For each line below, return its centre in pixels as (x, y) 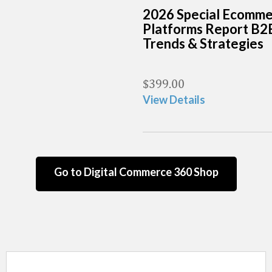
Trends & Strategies (203, 43)
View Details (174, 100)
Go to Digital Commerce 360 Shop (136, 172)
